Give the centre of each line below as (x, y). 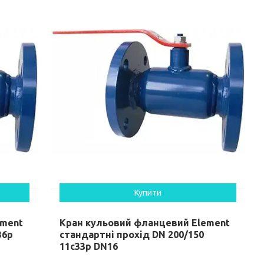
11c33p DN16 (89, 246)
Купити (148, 192)
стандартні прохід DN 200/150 (132, 234)
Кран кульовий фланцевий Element (145, 222)
